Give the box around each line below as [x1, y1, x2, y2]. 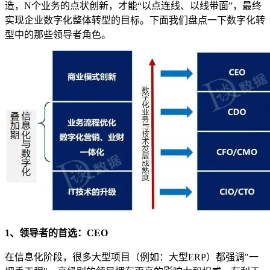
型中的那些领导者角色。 [5, 29, 111, 40]
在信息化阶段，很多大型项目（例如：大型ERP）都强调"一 [5, 251, 259, 262]
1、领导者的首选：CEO [5, 227, 108, 238]
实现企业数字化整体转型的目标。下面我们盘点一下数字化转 [5, 14, 265, 25]
